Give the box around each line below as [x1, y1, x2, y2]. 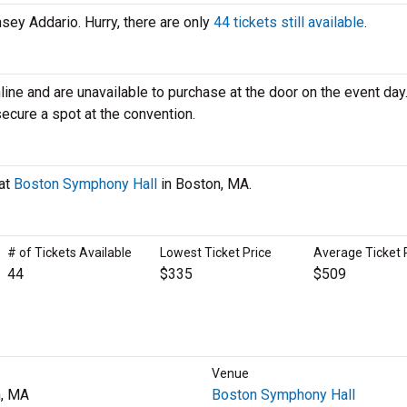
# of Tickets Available [6, 245, 132, 260]
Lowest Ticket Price [160, 245, 273, 260]
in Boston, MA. [157, 175, 252, 193]
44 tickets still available [213, 14, 364, 31]
